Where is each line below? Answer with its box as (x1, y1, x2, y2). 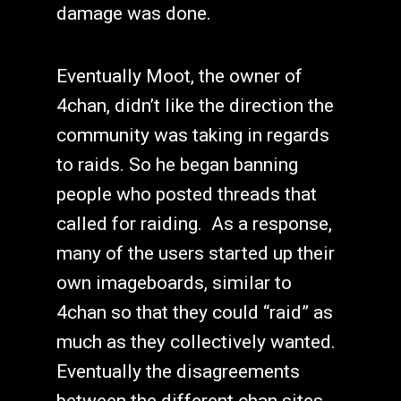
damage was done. (55, 3, 211, 25)
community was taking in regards (55, 124, 329, 146)
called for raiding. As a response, (55, 212, 332, 235)
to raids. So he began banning (55, 153, 298, 175)
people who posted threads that (55, 183, 317, 205)
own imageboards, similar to (55, 271, 292, 294)
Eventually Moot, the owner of (55, 64, 303, 87)
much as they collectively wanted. (55, 330, 336, 353)
